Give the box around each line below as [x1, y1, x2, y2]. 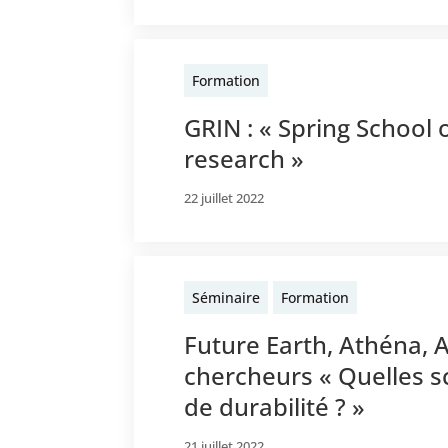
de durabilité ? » [184, 390, 366, 424]
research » [184, 142, 305, 176]
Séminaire [192, 288, 261, 308]
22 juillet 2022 [184, 189, 265, 208]
